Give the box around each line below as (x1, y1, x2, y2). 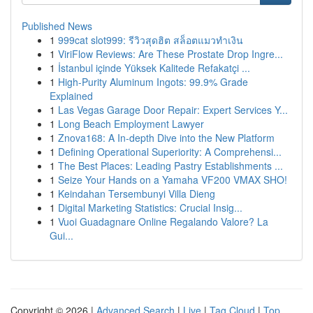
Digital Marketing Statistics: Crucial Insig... (58, 201, 242, 214)
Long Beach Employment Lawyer (58, 117, 204, 131)
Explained (50, 89, 93, 103)
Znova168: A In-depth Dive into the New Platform (58, 131, 275, 145)
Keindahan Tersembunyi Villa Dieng (58, 187, 215, 201)
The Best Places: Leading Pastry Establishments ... (58, 159, 283, 173)
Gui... (50, 228, 73, 242)
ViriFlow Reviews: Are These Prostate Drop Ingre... (58, 47, 283, 61)
